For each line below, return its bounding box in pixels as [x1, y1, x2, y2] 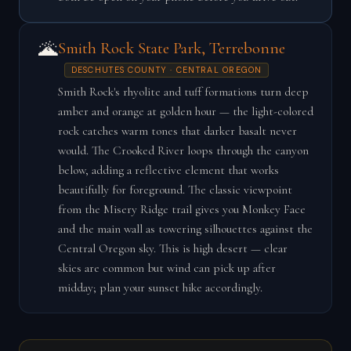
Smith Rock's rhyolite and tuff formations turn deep [57, 85, 309, 100]
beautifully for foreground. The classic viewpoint [57, 183, 292, 197]
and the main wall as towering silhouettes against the [57, 222, 313, 237]
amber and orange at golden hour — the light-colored [57, 104, 313, 119]
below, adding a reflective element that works [57, 163, 279, 178]
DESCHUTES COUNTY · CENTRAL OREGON [71, 64, 262, 76]
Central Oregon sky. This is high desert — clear [57, 241, 288, 256]
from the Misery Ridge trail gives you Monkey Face [57, 202, 306, 217]
